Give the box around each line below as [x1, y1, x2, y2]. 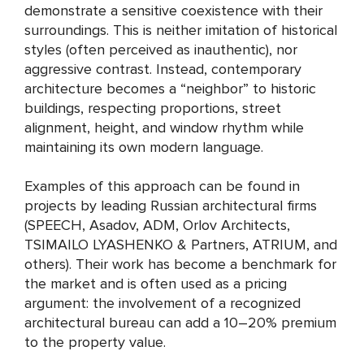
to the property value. [24, 333, 166, 351]
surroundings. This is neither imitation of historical [24, 21, 337, 39]
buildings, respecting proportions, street [24, 99, 281, 117]
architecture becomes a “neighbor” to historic [24, 80, 316, 97]
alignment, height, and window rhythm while [24, 119, 304, 136]
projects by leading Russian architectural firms [24, 197, 317, 214]
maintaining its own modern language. [24, 138, 263, 156]
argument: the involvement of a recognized [24, 294, 301, 312]
